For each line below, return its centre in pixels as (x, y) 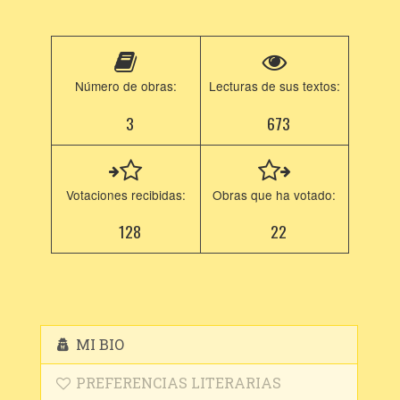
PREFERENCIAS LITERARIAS (177, 383)
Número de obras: (125, 86)
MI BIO (99, 344)
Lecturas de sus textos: (274, 86)
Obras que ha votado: (275, 195)
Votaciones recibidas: (125, 195)
